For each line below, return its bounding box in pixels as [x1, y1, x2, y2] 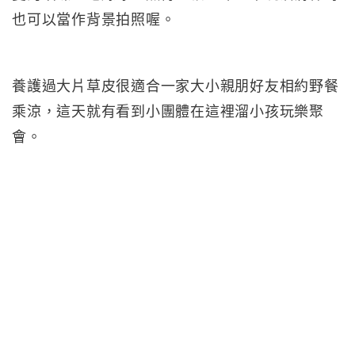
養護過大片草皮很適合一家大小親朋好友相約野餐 [12, 78, 339, 94]
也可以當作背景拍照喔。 [12, 12, 176, 28]
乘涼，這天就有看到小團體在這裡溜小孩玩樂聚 [12, 104, 324, 120]
